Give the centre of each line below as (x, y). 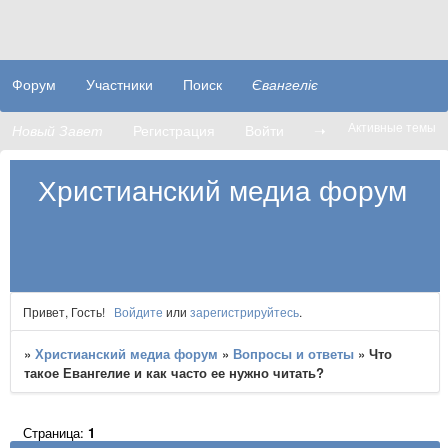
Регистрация (174, 130)
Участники (119, 84)
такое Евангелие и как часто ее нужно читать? (174, 372)
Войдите (138, 311)
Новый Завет (57, 130)
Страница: (56, 433)
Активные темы (392, 126)
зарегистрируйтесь (244, 311)
